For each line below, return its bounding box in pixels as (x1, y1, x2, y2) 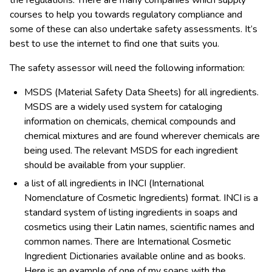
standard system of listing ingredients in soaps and (24, 206, 237, 220)
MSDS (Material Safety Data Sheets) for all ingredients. (24, 86, 259, 100)
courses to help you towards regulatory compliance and (10, 8, 242, 22)
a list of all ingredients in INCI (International (24, 177, 204, 191)
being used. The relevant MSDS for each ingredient (24, 144, 238, 158)
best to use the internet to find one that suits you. (10, 37, 219, 51)
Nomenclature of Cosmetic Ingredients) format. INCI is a (24, 191, 258, 205)
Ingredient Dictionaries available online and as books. (24, 250, 245, 263)
